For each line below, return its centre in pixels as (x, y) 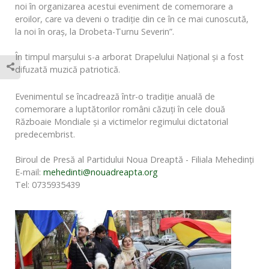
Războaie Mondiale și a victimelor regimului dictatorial (122, 122)
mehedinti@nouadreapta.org (101, 172)
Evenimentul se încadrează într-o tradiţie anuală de (115, 96)
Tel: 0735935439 (47, 185)
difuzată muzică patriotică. (68, 69)
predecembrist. (45, 134)
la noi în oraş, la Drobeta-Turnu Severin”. (95, 32)
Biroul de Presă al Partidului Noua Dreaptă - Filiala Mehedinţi (134, 159)
